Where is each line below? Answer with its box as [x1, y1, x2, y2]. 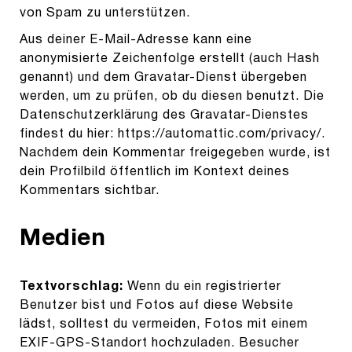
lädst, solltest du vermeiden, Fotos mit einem [20, 319, 308, 331]
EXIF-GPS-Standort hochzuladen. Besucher [20, 338, 299, 350]
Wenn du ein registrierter [127, 281, 281, 293]
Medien [20, 228, 105, 250]
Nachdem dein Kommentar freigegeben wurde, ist [20, 147, 331, 159]
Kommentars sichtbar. [20, 185, 159, 196]
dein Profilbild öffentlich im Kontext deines [20, 166, 290, 178]
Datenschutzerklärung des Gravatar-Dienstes [20, 109, 309, 121]
